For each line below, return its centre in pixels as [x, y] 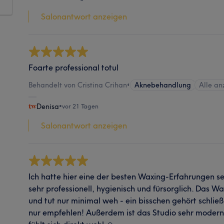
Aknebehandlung [163, 85]
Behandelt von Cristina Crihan [78, 85]
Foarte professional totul [74, 67]
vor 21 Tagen [80, 106]
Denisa [48, 106]
